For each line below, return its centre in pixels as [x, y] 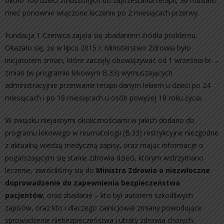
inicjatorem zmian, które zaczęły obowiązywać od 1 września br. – [112, 60]
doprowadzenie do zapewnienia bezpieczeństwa [92, 183]
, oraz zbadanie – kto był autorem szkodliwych [118, 195]
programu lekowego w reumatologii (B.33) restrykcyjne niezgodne [112, 133]
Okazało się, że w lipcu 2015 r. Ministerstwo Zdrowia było [98, 48]
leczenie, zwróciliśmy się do [50, 170]
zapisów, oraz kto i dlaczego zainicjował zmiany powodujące [103, 208]
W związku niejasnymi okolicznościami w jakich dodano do [100, 120]
